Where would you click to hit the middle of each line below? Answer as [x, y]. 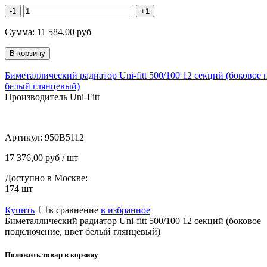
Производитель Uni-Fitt [52, 97]
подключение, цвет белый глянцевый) [83, 231]
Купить [20, 210]
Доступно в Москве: [46, 178]
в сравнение [74, 210]
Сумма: [21, 32]
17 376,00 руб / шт [41, 157]
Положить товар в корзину [52, 254]
